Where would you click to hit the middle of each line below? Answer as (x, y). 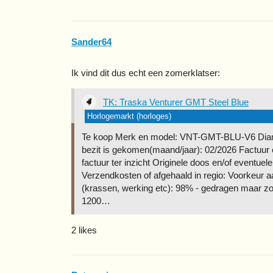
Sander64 (91, 41)
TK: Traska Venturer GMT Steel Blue (176, 102)
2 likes (84, 230)
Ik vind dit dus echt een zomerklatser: (146, 73)
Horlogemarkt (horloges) (129, 116)
